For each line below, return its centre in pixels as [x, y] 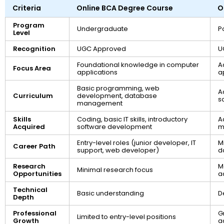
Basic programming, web [118, 88]
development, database [117, 96]
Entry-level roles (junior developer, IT [136, 143]
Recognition [34, 49]
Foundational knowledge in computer [138, 65]
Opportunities [37, 174]
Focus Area [32, 68]
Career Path [34, 146]
